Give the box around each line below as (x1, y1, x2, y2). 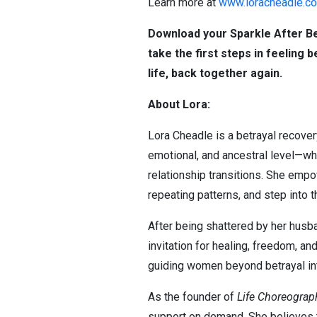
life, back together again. (148, 67, 282, 80)
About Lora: (148, 98, 210, 111)
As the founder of (148, 290, 237, 304)
